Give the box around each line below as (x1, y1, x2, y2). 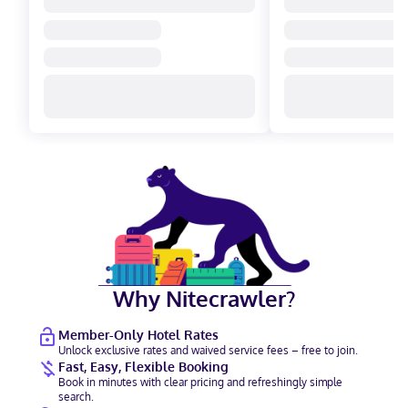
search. (58, 390, 94, 403)
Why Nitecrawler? (113, 284, 295, 312)
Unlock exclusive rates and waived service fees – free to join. (58, 343, 358, 357)
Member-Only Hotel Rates (58, 327, 219, 342)
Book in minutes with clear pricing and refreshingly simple (58, 375, 342, 389)
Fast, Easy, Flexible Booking (58, 359, 229, 374)
